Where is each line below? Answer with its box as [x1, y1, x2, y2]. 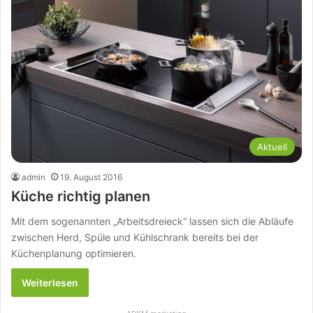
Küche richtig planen [11, 188, 150, 205]
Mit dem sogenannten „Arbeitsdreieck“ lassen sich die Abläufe [11, 215, 293, 228]
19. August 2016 [60, 172, 122, 183]
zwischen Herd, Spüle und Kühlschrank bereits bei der [11, 231, 259, 244]
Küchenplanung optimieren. [11, 247, 136, 260]
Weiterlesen [22, 277, 78, 289]
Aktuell [257, 141, 287, 153]
